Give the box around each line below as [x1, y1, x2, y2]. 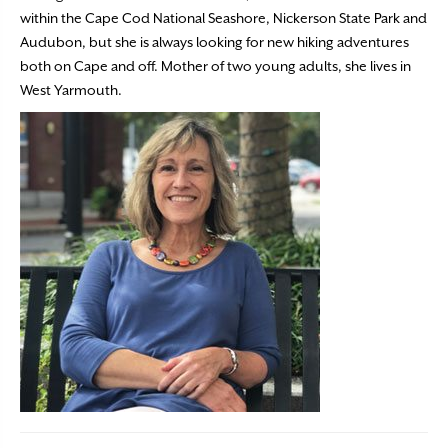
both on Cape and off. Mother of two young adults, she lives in [20, 58, 411, 74]
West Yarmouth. [20, 82, 122, 98]
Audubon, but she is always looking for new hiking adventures [20, 34, 409, 50]
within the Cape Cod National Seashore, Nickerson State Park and [20, 10, 427, 26]
